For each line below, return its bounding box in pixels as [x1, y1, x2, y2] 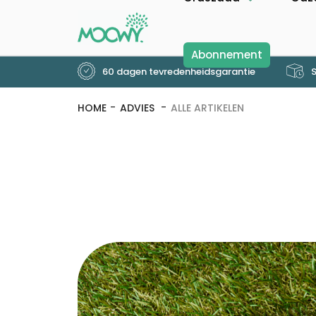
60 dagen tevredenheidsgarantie [99, 64, 255, 78]
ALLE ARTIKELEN [170, 101, 244, 115]
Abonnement [190, 47, 262, 62]
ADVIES [119, 101, 157, 115]
